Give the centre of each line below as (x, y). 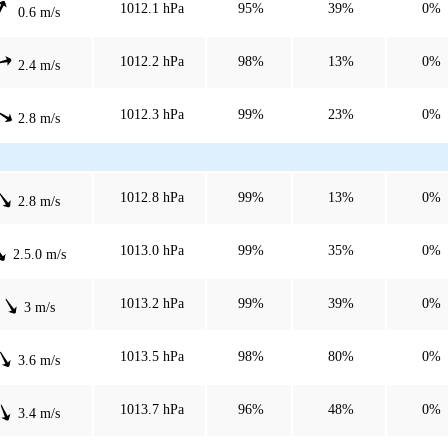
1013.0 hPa (151, 250)
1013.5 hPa (151, 356)
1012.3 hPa (151, 114)
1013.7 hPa (151, 409)
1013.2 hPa (151, 303)
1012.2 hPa (151, 61)
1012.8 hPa (151, 197)
